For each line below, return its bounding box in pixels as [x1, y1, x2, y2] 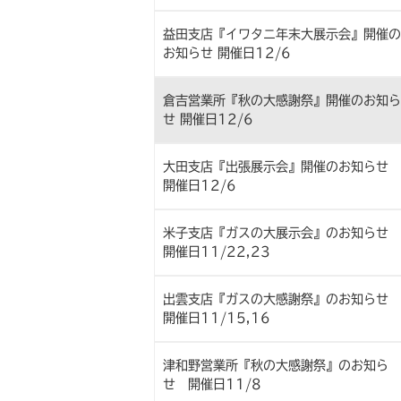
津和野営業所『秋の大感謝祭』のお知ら [162, 359, 388, 371]
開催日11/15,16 [162, 311, 270, 324]
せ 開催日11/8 [162, 378, 261, 390]
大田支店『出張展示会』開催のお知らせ [162, 160, 388, 173]
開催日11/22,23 [162, 245, 270, 258]
